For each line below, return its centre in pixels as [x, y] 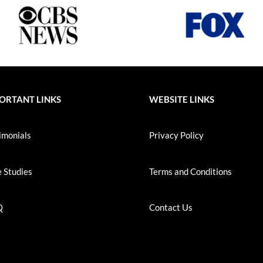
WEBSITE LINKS [181, 99]
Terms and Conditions [190, 171]
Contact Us [171, 208]
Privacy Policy [176, 135]
